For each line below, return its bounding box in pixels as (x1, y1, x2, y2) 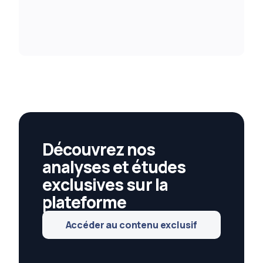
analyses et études (42, 156, 186, 178)
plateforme (42, 191, 127, 214)
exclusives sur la (42, 173, 168, 196)
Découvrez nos (42, 138, 156, 161)
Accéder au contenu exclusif (65, 218, 198, 232)
